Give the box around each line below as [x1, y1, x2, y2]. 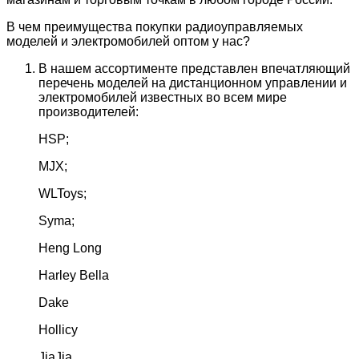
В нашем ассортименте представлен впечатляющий [38, 61, 350, 75]
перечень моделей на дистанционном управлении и [38, 75, 347, 90]
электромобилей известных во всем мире [38, 90, 287, 104]
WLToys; [38, 186, 87, 200]
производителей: [38, 104, 139, 119]
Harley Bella [38, 268, 109, 282]
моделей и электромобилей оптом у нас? [6, 34, 250, 48]
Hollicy [38, 322, 78, 337]
